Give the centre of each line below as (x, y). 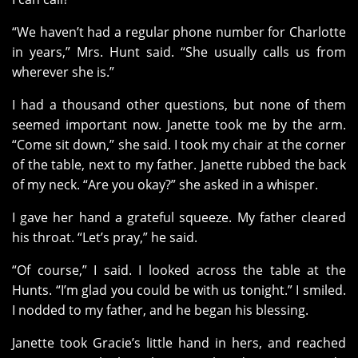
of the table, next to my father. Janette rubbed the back (179, 165)
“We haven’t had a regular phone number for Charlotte (179, 32)
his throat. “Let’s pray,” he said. (105, 238)
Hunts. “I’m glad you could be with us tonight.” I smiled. (179, 290)
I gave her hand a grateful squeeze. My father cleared (179, 218)
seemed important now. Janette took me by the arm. (179, 125)
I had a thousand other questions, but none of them (179, 105)
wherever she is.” (63, 72)
